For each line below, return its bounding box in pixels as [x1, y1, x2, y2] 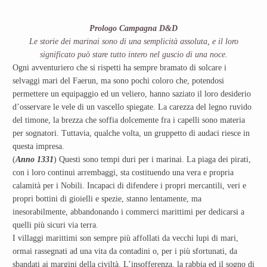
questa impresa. [13, 141, 64, 151]
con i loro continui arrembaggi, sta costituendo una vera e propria [13, 167, 234, 177]
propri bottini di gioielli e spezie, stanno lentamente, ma [13, 194, 201, 203]
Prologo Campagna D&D [89, 23, 178, 33]
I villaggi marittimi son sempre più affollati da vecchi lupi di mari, [13, 233, 238, 243]
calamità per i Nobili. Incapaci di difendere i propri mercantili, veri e [13, 181, 246, 190]
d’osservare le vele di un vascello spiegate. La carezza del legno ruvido [13, 102, 252, 111]
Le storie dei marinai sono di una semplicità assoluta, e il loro [29, 36, 238, 46]
